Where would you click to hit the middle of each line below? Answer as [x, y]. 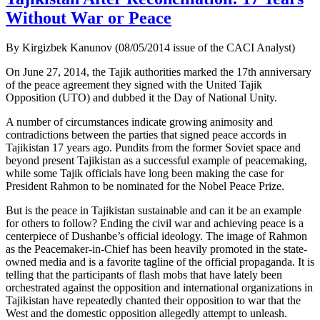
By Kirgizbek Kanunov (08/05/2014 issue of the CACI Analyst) [150, 48]
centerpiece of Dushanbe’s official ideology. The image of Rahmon [156, 236]
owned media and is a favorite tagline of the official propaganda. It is [160, 262]
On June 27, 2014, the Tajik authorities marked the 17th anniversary [159, 72]
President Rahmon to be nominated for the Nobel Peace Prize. [145, 186]
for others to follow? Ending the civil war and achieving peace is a [155, 224]
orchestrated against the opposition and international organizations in [159, 288]
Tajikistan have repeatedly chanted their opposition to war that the [153, 301]
